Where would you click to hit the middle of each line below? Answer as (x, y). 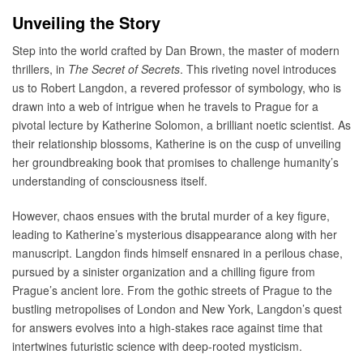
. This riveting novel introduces (258, 68)
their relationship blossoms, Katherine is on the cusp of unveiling (177, 143)
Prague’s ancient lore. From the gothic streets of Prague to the (172, 290)
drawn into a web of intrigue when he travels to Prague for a (165, 106)
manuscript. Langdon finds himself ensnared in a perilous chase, (177, 252)
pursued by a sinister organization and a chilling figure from (164, 271)
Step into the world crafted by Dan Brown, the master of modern (176, 50)
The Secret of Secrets (124, 68)
